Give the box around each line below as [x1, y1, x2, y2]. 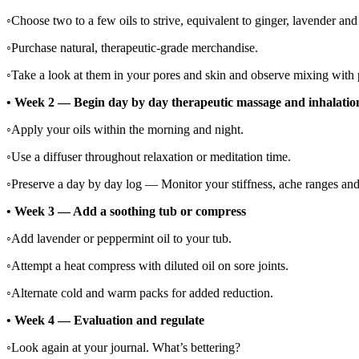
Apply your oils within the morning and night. [11, 122, 244, 136]
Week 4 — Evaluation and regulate [14, 313, 204, 327]
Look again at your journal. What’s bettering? [11, 340, 240, 354]
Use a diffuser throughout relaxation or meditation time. [11, 149, 291, 163]
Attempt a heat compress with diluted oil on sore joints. [11, 258, 288, 272]
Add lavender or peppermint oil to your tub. [11, 231, 232, 245]
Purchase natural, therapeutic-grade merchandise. [11, 40, 258, 54]
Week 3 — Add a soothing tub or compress [14, 204, 246, 218]
